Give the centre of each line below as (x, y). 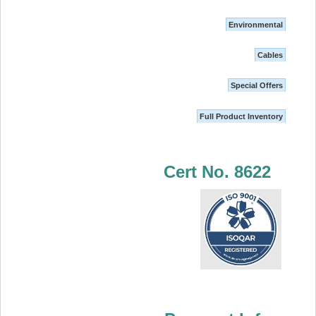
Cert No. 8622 (218, 172)
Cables (271, 55)
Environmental (256, 24)
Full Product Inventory (242, 116)
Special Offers (257, 86)
